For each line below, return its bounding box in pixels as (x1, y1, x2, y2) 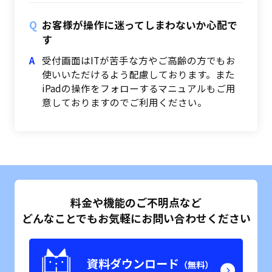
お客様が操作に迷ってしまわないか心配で (42, 17, 238, 32)
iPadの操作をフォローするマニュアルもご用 (42, 81, 236, 95)
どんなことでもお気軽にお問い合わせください (21, 209, 251, 226)
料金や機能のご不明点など (70, 194, 202, 210)
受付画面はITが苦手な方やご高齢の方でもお (42, 53, 236, 67)
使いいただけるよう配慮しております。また (42, 67, 236, 81)
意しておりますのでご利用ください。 (42, 95, 208, 109)
